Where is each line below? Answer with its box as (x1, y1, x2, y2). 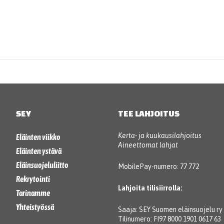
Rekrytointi (15, 174, 50, 183)
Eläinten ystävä (15, 146, 61, 155)
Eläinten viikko (15, 132, 60, 141)
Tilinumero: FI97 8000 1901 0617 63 (118, 214, 221, 223)
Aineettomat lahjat (118, 140, 178, 149)
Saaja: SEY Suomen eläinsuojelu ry (118, 205, 222, 213)
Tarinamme (15, 188, 50, 197)
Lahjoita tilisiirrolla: (118, 183, 182, 192)
